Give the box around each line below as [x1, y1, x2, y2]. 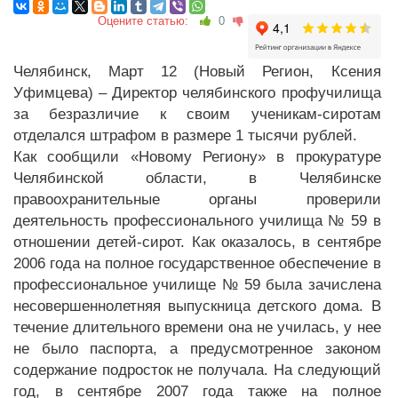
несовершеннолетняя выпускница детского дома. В [13, 298, 381, 314]
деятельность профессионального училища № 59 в [13, 212, 381, 229]
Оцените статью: [97, 14, 195, 28]
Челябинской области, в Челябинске [13, 170, 381, 187]
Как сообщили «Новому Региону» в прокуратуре [13, 148, 381, 165]
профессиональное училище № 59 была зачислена [13, 276, 381, 293]
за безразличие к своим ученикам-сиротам [13, 106, 381, 123]
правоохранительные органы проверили [13, 191, 381, 208]
